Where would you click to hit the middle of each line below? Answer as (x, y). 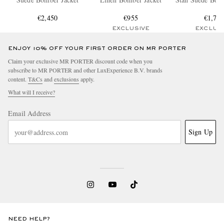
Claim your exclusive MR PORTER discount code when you (80, 61)
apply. (87, 79)
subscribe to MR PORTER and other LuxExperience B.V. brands (85, 70)
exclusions (66, 79)
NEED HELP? (29, 219)
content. (18, 79)
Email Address (29, 113)
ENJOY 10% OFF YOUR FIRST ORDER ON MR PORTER (97, 49)
